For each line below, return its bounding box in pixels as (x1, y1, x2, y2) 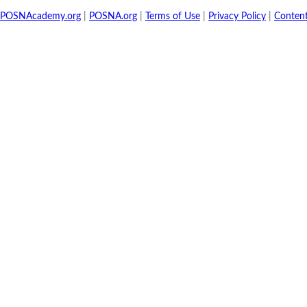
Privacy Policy (208, 12, 266, 21)
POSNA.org (89, 12, 137, 21)
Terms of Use (145, 12, 200, 21)
